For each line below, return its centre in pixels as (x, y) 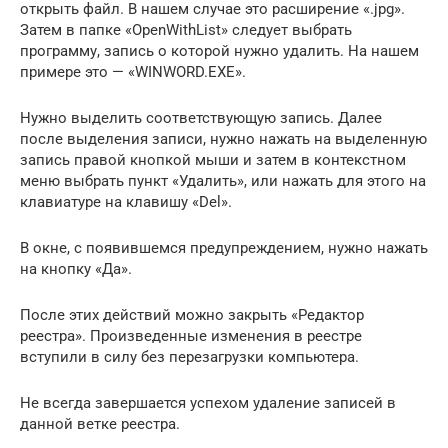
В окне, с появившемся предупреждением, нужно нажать (224, 247)
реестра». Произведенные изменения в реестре (191, 335)
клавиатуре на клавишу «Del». (126, 201)
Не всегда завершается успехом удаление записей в (208, 402)
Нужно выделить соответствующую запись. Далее (201, 117)
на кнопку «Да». (76, 268)
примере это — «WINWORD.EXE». (133, 71)
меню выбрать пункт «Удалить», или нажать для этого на (223, 180)
